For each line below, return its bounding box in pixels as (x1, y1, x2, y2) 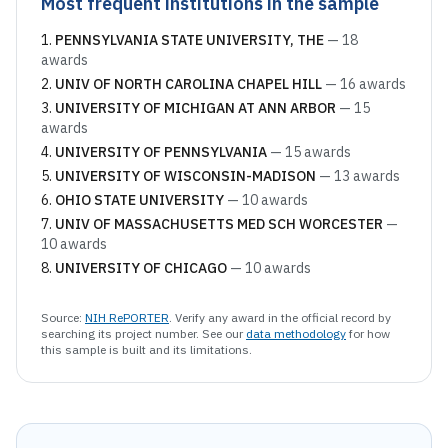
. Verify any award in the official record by (169, 310, 391, 325)
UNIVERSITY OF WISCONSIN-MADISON (55, 167, 316, 185)
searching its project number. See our (41, 326, 243, 341)
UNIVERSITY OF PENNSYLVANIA (55, 143, 267, 161)
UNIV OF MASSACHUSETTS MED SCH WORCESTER (55, 215, 383, 233)
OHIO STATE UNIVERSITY (55, 191, 224, 209)
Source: (41, 310, 85, 325)
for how (346, 326, 390, 341)
